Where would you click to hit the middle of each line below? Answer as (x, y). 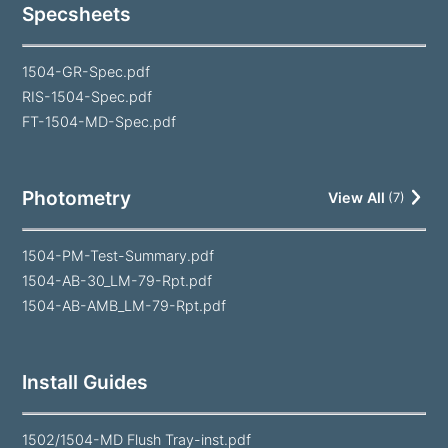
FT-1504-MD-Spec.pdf (99, 121)
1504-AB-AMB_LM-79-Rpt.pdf (124, 305)
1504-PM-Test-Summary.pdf (118, 255)
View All (356, 198)
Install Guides (85, 381)
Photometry (77, 197)
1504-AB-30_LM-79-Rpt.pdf (117, 280)
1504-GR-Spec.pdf (86, 71)
